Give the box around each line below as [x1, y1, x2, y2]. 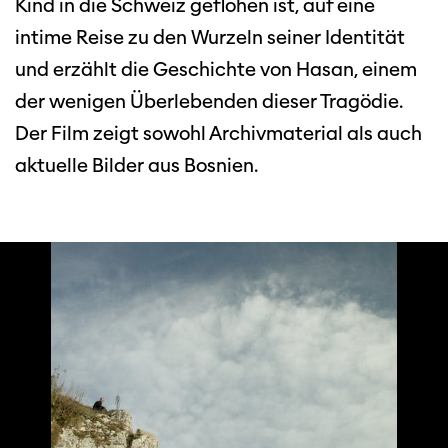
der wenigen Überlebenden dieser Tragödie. [15, 90, 402, 114]
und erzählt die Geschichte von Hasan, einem [15, 58, 417, 82]
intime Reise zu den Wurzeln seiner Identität [15, 26, 405, 50]
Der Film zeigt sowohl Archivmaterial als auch [15, 122, 422, 146]
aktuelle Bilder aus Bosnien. [15, 154, 258, 178]
